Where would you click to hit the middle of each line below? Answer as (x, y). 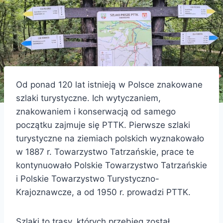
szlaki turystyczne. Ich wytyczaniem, (88, 98)
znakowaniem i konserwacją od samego (96, 111)
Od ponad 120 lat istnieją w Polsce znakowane (109, 84)
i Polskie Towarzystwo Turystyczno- (88, 178)
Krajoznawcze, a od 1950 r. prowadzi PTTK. (103, 192)
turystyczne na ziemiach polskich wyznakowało (110, 138)
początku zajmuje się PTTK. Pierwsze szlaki (103, 125)
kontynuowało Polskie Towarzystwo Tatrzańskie (111, 165)
